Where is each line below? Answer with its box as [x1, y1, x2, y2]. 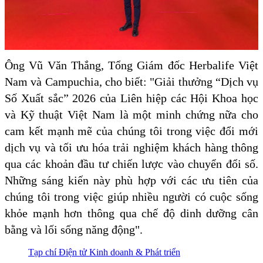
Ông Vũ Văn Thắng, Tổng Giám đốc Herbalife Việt [5, 58, 258, 72]
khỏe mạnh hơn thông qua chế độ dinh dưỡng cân [5, 206, 258, 220]
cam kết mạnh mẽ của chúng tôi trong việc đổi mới [5, 124, 258, 137]
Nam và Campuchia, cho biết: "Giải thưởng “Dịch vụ [5, 75, 258, 88]
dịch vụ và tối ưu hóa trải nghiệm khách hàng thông [5, 140, 258, 154]
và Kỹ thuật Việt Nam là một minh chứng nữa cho [5, 107, 258, 121]
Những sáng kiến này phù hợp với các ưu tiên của [5, 173, 258, 187]
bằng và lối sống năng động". [5, 222, 143, 236]
